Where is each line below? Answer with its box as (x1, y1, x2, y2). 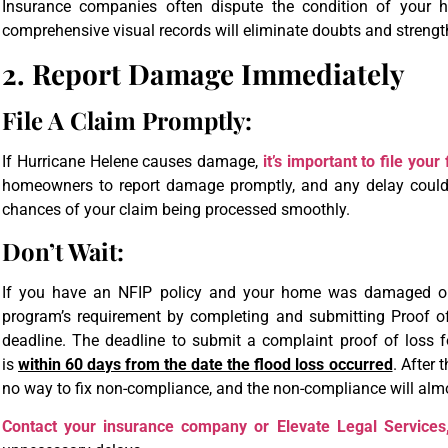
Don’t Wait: (2, 234, 124, 267)
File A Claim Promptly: (2, 104, 252, 137)
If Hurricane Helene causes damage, (2, 152, 263, 172)
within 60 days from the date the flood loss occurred (18, 354, 393, 374)
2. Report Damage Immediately (2, 55, 405, 93)
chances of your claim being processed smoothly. (2, 200, 350, 220)
